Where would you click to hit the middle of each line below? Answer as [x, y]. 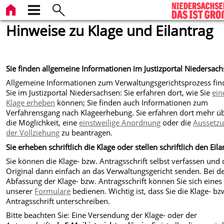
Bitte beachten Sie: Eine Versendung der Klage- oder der [102, 215]
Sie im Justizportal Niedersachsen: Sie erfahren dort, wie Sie [109, 93]
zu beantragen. [86, 133]
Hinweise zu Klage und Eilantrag [110, 30]
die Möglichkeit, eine [43, 123]
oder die [177, 123]
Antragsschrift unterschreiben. [58, 201]
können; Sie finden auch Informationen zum [132, 103]
